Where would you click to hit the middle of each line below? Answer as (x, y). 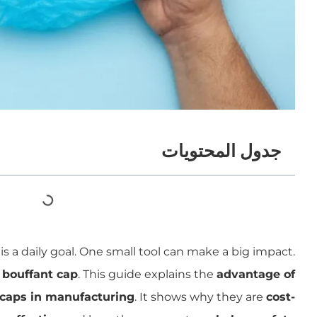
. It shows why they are (200, 296)
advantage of (256, 274)
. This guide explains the (147, 274)
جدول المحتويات (221, 149)
